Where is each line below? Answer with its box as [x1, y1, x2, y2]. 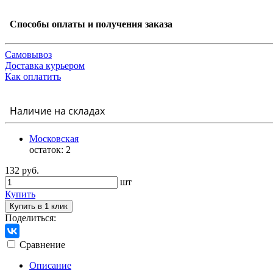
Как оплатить [5, 71, 61, 82]
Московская [29, 133, 79, 144]
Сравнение [19, 239, 65, 250]
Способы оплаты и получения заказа [5, 19, 172, 30]
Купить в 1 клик [10, 201, 68, 211]
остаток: [29, 144, 66, 155]
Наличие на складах [5, 104, 105, 118]
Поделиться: [5, 212, 56, 223]
